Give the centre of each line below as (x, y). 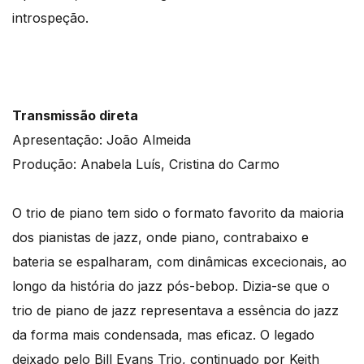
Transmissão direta (75, 116)
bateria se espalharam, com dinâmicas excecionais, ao (180, 262)
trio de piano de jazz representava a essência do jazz (175, 311)
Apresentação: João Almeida (102, 140)
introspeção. (50, 18)
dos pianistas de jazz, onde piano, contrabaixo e (160, 238)
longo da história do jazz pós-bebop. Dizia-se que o (171, 286)
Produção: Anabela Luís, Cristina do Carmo (146, 165)
